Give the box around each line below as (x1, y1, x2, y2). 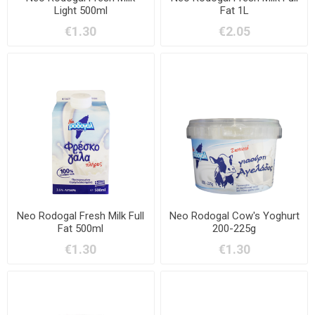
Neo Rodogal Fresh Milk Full (17, 210, 145, 223)
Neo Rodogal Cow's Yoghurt (169, 210, 300, 223)
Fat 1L (219, 4, 249, 17)
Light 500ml (53, 4, 108, 17)
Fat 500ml (58, 222, 104, 236)
